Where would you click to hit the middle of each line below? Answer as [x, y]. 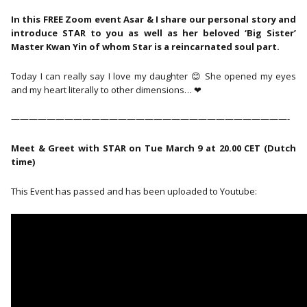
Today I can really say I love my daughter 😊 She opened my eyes [153, 76]
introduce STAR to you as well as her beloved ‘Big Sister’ [153, 33]
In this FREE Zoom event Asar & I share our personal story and [153, 19]
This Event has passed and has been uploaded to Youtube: [134, 191]
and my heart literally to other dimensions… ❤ [106, 89]
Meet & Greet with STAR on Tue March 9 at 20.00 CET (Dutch [153, 148]
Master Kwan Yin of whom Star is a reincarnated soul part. [146, 46]
